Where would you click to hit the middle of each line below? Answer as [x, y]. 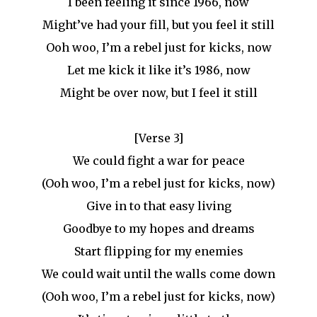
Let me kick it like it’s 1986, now [158, 70]
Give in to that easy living [158, 206]
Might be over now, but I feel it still [158, 93]
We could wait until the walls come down [158, 274]
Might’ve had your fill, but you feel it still [158, 25]
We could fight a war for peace [158, 161]
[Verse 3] [158, 138]
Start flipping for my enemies [158, 251]
